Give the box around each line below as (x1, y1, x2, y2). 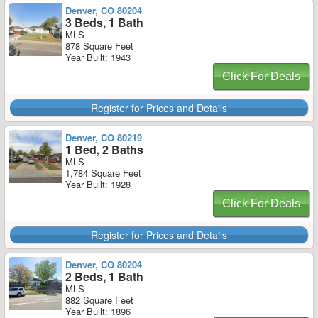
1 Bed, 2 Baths (65, 141, 143, 158)
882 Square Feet (65, 293, 133, 307)
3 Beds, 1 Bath (65, 14, 143, 31)
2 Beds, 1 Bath (65, 268, 143, 285)
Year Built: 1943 (65, 50, 131, 64)
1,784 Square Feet (65, 166, 141, 180)
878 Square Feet (65, 39, 133, 53)
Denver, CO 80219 (65, 131, 142, 144)
